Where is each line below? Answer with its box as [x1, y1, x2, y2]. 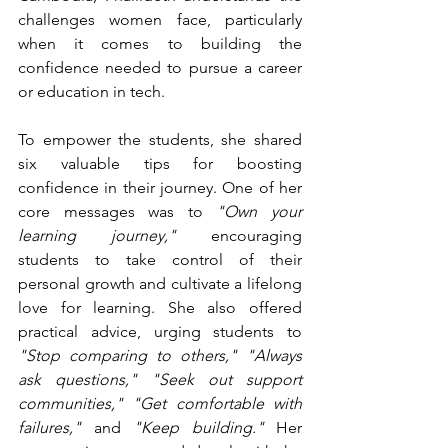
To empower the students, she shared [18, 129, 302, 149]
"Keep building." [133, 417, 264, 437]
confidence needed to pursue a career [18, 57, 302, 77]
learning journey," [18, 225, 176, 245]
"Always [246, 345, 302, 365]
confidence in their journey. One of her [18, 177, 302, 197]
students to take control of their [18, 249, 302, 269]
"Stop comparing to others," [18, 345, 237, 365]
